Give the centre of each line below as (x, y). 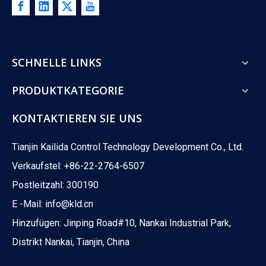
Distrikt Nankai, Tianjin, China (71, 242)
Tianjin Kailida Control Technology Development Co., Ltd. (128, 147)
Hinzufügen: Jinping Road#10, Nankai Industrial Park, (121, 223)
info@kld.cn (69, 204)
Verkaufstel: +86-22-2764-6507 (78, 166)
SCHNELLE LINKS (57, 63)
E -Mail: (28, 204)
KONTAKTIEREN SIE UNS (77, 118)
